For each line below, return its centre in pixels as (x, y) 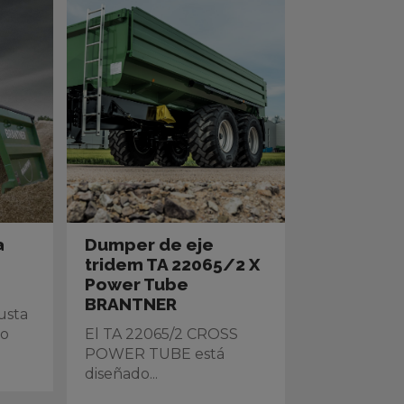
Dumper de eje (150, 244)
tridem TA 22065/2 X (173, 264)
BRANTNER (131, 304)
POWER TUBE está (155, 354)
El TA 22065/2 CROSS (162, 334)
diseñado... (122, 374)
